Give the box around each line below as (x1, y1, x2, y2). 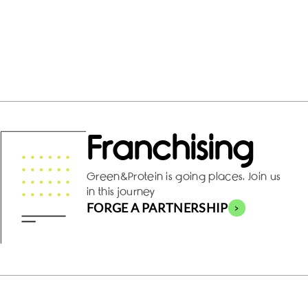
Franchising (87, 130, 254, 168)
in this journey (87, 185, 155, 198)
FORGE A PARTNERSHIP (87, 199, 228, 215)
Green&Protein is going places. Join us (87, 170, 281, 183)
